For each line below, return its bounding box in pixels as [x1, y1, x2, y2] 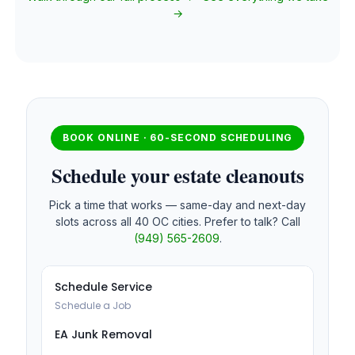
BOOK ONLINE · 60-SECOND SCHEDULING [62, 131, 293, 143]
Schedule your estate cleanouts [51, 160, 304, 190]
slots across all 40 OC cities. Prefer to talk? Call [55, 215, 300, 229]
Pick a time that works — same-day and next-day [49, 198, 306, 212]
